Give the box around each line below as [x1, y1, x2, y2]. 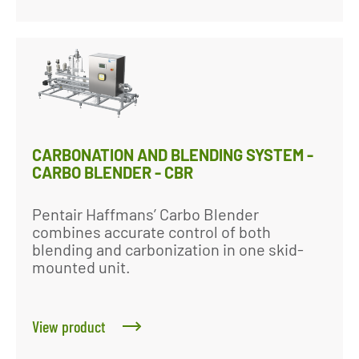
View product [32, 317, 106, 336]
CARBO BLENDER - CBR [32, 163, 193, 182]
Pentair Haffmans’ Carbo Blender [32, 204, 259, 224]
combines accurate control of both [32, 222, 271, 241]
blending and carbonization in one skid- [32, 240, 304, 259]
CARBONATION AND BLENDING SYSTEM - [32, 145, 313, 164]
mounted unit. [32, 257, 131, 276]
